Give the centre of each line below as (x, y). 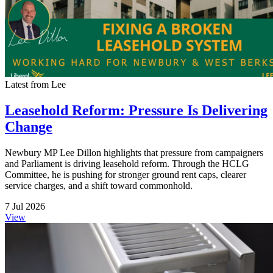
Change (29, 127)
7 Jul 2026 (25, 207)
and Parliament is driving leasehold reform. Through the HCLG (127, 164)
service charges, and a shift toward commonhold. (99, 186)
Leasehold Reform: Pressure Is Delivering (136, 111)
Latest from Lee (35, 85)
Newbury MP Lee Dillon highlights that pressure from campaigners (134, 153)
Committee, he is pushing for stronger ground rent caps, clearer (126, 175)
